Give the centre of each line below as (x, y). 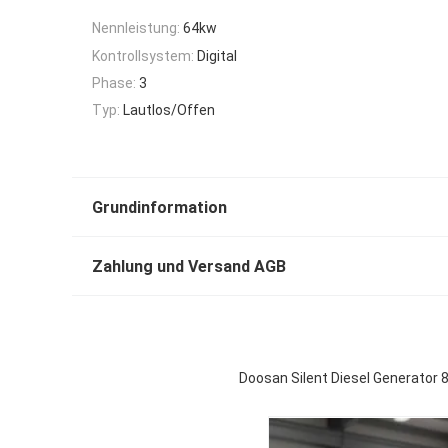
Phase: (114, 82)
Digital (217, 55)
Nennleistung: (136, 28)
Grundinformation (159, 207)
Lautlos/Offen (169, 110)
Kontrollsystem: (143, 55)
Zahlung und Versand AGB (189, 266)
